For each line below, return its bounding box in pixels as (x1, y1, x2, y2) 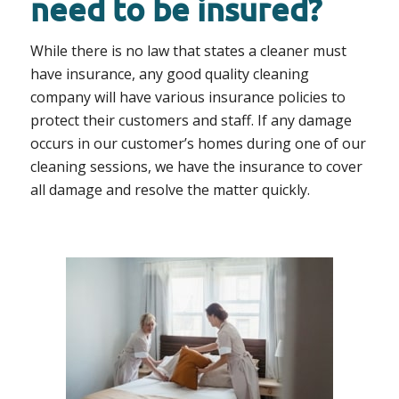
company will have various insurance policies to (29, 86, 346, 107)
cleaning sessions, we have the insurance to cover (29, 156, 362, 176)
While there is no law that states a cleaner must (29, 40, 346, 61)
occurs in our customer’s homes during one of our (29, 133, 366, 153)
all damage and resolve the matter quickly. (29, 179, 310, 199)
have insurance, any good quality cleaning (29, 63, 309, 84)
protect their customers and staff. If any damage (29, 110, 352, 130)
